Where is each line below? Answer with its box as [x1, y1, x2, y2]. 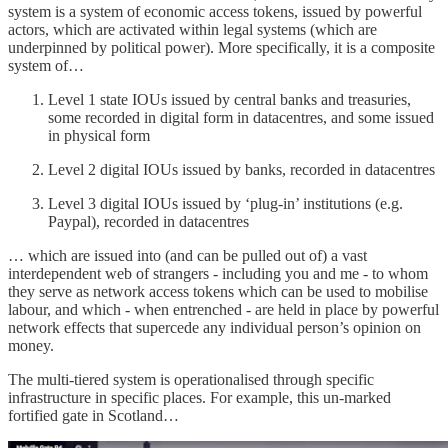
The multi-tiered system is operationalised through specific [8, 370, 374, 388]
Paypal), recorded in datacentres [48, 212, 249, 230]
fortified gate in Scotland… [8, 406, 179, 424]
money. [8, 336, 54, 354]
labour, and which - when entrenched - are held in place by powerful [8, 300, 439, 318]
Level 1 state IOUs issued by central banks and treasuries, [48, 90, 411, 108]
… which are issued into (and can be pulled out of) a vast [8, 246, 367, 264]
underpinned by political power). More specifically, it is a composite [8, 38, 435, 56]
